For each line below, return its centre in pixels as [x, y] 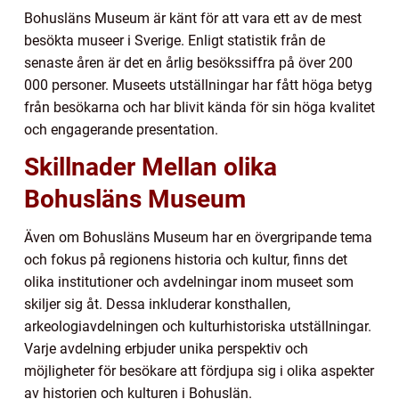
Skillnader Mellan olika [151, 167]
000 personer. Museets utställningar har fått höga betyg [198, 85]
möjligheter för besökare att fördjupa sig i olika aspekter [199, 371]
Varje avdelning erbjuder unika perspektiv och [166, 349]
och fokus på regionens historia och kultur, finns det [186, 260]
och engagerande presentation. [121, 130]
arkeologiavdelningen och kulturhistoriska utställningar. [198, 327]
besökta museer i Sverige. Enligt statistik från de [175, 41]
